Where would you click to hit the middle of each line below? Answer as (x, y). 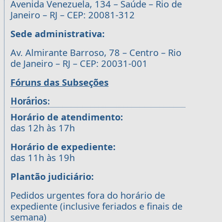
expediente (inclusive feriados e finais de (96, 206)
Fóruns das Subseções (59, 82)
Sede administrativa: (57, 33)
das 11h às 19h (43, 157)
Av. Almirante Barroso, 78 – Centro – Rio (96, 52)
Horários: (30, 101)
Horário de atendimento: (67, 116)
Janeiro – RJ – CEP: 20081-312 (73, 14)
